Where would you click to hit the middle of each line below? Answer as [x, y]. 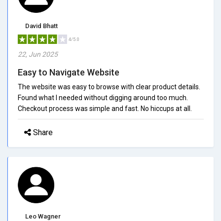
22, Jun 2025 [38, 54]
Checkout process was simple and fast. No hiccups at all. [105, 108]
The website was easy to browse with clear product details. [109, 87]
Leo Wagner [43, 216]
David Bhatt [41, 26]
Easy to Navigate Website [69, 72]
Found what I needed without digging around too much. [103, 97]
